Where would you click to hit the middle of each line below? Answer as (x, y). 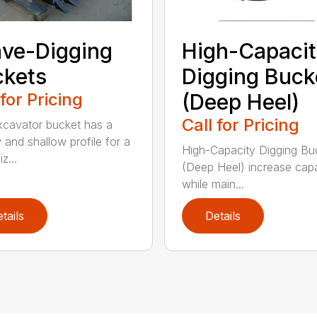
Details (223, 215)
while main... (213, 184)
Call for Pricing (240, 125)
